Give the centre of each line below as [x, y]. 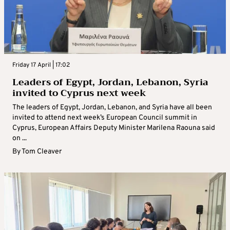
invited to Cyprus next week [79, 93]
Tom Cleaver [42, 152]
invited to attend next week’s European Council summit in [105, 118]
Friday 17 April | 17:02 [41, 65]
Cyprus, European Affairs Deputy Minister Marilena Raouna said [114, 128]
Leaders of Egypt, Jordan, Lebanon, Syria [110, 82]
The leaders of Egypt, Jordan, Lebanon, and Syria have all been [112, 108]
